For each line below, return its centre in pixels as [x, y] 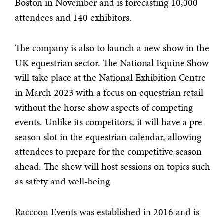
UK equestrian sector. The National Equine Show [112, 63]
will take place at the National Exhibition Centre [110, 77]
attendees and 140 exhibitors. [73, 17]
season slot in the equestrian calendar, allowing [108, 137]
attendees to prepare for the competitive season [108, 151]
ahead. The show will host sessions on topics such [112, 166]
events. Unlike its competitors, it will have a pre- [110, 122]
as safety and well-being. [63, 181]
